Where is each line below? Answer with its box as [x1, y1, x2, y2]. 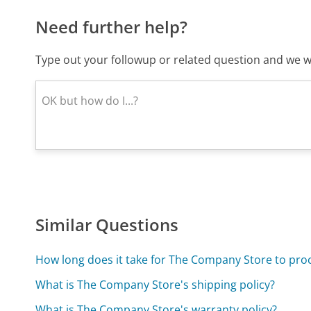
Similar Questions [35, 213, 179, 237]
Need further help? [35, 15, 188, 39]
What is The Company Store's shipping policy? [35, 277, 276, 293]
